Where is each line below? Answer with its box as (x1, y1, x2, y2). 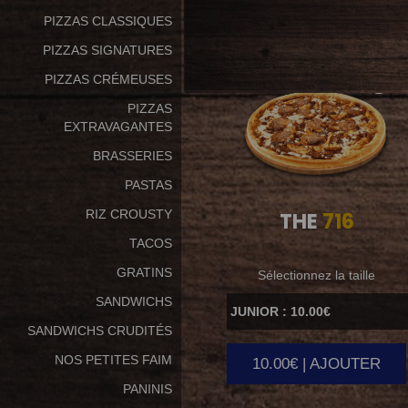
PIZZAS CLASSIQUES (44, 13, 172, 28)
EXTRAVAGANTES (64, 118, 172, 134)
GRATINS (117, 264, 172, 280)
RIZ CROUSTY (86, 206, 172, 221)
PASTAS (125, 177, 172, 192)
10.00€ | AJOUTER (252, 354, 382, 372)
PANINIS (123, 381, 172, 396)
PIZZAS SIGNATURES (43, 42, 172, 57)
